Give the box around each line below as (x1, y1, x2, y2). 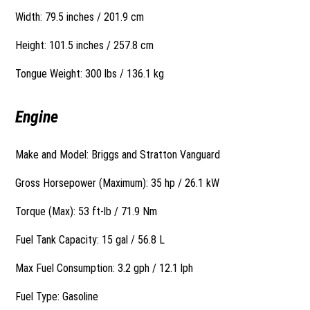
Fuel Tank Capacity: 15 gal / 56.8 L (15, 233, 165, 246)
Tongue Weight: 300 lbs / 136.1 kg (15, 67, 165, 80)
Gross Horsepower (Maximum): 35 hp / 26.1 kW (15, 176, 220, 190)
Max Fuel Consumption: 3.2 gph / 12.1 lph (15, 262, 194, 275)
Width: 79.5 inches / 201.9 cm (15, 10, 145, 24)
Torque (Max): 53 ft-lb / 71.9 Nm (15, 205, 158, 218)
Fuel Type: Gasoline (15, 290, 99, 303)
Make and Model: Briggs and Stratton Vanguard (15, 148, 221, 161)
